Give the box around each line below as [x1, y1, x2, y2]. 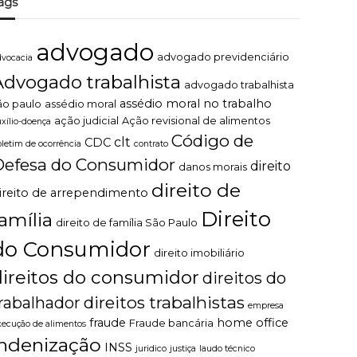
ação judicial [54, 115, 120, 127]
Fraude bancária [129, 317, 214, 329]
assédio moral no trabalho [120, 96, 273, 111]
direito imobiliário [154, 247, 245, 259]
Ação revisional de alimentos [122, 115, 271, 127]
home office [217, 316, 289, 330]
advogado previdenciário [157, 51, 290, 63]
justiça [170, 343, 197, 354]
